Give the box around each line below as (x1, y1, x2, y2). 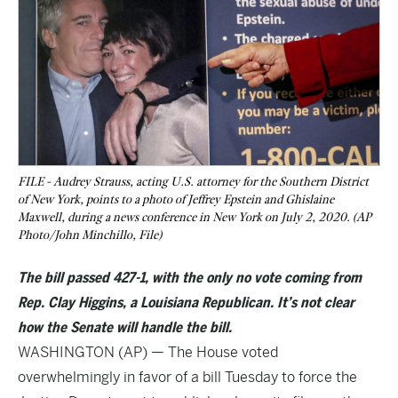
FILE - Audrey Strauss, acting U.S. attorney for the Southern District (18, 174, 369, 189)
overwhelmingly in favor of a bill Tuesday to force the (18, 369, 357, 386)
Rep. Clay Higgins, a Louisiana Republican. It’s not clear (18, 294, 354, 311)
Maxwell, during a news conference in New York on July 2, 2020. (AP (18, 210, 371, 225)
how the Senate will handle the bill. (18, 319, 232, 336)
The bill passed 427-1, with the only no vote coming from (18, 269, 362, 286)
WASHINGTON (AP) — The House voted (18, 344, 278, 361)
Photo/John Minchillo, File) (18, 227, 162, 243)
